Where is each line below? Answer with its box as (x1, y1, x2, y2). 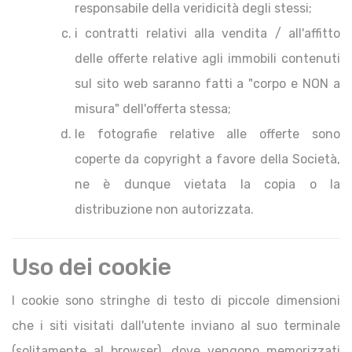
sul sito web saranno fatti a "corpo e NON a (75, 76, 340, 91)
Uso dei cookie (12, 253, 171, 281)
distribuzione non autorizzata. (75, 202, 254, 217)
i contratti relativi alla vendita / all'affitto (75, 26, 340, 41)
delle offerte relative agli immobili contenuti (75, 51, 340, 66)
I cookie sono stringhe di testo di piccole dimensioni (12, 293, 340, 308)
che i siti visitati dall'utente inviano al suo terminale (12, 318, 340, 333)
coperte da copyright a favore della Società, (75, 152, 340, 167)
